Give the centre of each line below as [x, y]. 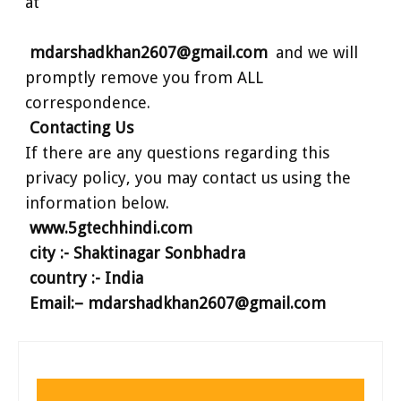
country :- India [86, 277]
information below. [97, 202]
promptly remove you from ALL [144, 77]
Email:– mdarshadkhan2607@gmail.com [177, 303]
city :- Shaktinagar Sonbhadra [137, 252]
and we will [315, 52]
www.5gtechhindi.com [111, 227]
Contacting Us [81, 127]
